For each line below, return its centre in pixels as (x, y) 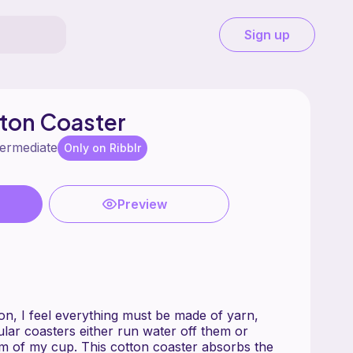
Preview (142, 204)
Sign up (267, 35)
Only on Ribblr (102, 147)
